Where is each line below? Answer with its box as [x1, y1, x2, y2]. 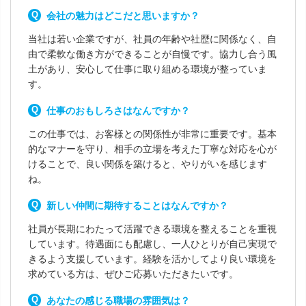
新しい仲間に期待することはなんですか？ [46, 200, 228, 211]
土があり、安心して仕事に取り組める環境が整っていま [28, 64, 267, 74]
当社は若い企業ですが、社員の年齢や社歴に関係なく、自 [28, 33, 277, 44]
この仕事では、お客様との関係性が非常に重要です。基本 [28, 128, 277, 139]
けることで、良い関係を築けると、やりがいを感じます [28, 158, 267, 169]
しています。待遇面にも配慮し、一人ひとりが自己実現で [28, 238, 277, 249]
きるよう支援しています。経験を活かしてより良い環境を [28, 253, 277, 264]
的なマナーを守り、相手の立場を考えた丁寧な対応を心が [28, 143, 277, 154]
